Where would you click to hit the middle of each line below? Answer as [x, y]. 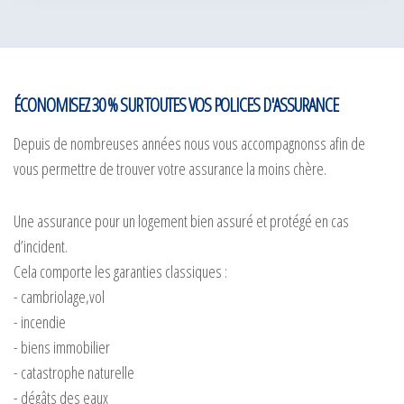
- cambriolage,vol [59, 296]
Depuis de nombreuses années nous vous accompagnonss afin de [189, 143]
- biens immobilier [62, 347]
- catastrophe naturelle [74, 372]
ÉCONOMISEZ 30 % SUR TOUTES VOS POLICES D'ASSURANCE [176, 104]
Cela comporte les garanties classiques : [120, 271]
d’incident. [41, 246]
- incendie [40, 321]
